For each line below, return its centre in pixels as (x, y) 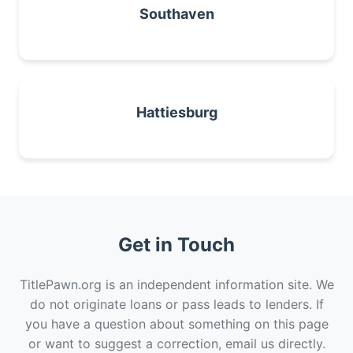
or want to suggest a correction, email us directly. (176, 344)
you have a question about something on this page (176, 324)
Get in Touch (176, 245)
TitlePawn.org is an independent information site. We (176, 284)
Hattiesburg (176, 112)
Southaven (176, 14)
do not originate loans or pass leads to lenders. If (176, 304)
